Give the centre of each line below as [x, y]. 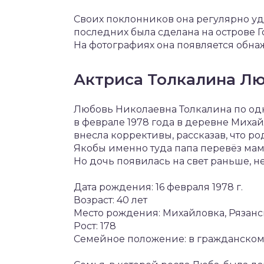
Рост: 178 [95, 226]
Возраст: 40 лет [110, 200]
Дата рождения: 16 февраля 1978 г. [158, 187]
